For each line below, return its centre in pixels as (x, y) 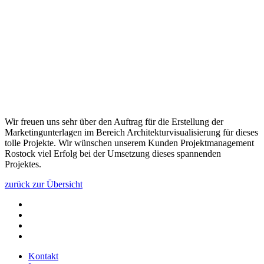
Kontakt (43, 256)
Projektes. (23, 164)
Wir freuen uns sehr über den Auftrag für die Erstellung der (114, 121)
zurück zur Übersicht (44, 184)
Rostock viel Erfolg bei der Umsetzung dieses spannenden (113, 153)
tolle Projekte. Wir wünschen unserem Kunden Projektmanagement (129, 143)
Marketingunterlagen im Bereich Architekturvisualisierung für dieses (131, 132)
